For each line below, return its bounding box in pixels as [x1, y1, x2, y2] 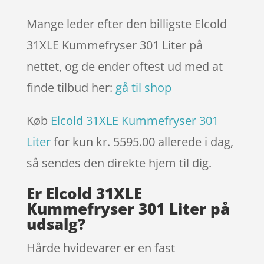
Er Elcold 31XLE [26, 182, 142, 204]
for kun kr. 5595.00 [50, 133, 158, 150]
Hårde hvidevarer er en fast [26, 239, 175, 256]
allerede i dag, [157, 133, 233, 150]
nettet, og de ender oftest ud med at [26, 58, 223, 74]
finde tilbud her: [26, 79, 115, 95]
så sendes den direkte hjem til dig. [26, 154, 214, 171]
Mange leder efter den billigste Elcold [26, 15, 227, 32]
